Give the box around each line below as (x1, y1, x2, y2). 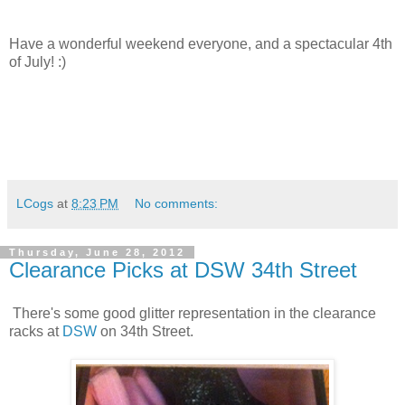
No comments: (135, 196, 219, 212)
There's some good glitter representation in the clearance (9, 306, 376, 322)
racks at (9, 324, 62, 340)
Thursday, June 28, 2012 (9, 247, 185, 259)
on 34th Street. (97, 324, 193, 340)
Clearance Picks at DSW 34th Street (9, 258, 357, 283)
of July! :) (9, 54, 66, 71)
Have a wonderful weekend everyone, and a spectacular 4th (9, 36, 392, 52)
